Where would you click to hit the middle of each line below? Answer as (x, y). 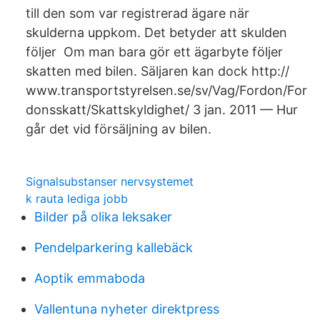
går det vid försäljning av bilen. (119, 129)
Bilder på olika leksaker (103, 217)
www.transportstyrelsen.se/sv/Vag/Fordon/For (166, 90)
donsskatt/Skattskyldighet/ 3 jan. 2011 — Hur (162, 110)
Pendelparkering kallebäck (114, 247)
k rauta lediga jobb (77, 199)
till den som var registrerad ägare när (137, 13)
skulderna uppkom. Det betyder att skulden (156, 32)
